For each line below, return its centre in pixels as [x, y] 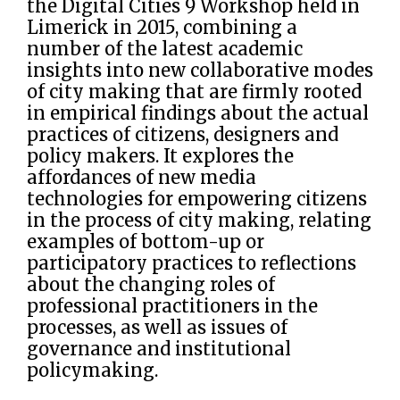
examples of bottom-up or [146, 242]
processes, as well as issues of [157, 328]
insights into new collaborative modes [200, 71]
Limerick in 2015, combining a [162, 28]
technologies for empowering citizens [197, 199]
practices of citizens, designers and [183, 135]
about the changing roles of [151, 285]
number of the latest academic [165, 49]
